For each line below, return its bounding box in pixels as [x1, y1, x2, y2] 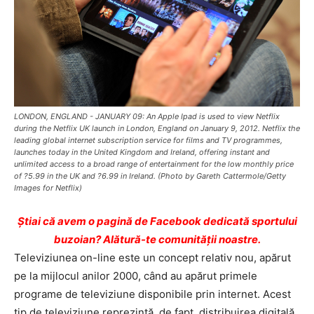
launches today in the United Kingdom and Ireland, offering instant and [14, 146, 270, 157]
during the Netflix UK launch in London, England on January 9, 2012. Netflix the [14, 123, 300, 133]
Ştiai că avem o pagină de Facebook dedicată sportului [17, 214, 297, 228]
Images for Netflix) [14, 182, 82, 193]
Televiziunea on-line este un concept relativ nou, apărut [14, 250, 291, 264]
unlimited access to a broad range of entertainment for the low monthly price [14, 158, 294, 169]
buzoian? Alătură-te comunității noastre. [53, 232, 261, 246]
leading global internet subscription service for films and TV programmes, [14, 135, 282, 145]
